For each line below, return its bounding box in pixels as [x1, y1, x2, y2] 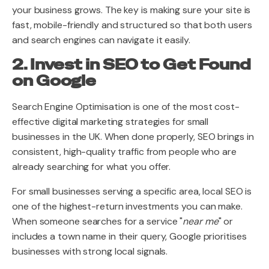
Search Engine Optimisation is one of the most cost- [12, 100, 240, 113]
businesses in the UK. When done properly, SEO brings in [12, 130, 254, 143]
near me [183, 215, 219, 228]
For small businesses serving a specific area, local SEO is [12, 185, 252, 198]
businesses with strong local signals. [12, 245, 168, 258]
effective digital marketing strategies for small [12, 115, 209, 128]
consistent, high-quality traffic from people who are [12, 145, 237, 158]
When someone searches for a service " [12, 215, 183, 228]
